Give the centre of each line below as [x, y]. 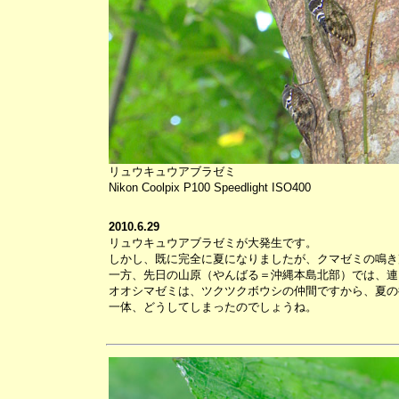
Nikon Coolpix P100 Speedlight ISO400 [209, 187]
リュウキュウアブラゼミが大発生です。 [212, 243]
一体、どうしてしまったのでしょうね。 [212, 307]
